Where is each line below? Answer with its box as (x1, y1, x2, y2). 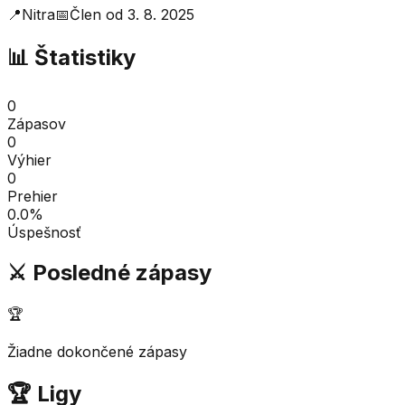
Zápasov (7, 114, 66, 133)
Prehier (7, 186, 58, 205)
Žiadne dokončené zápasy (7, 342, 187, 361)
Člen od (70, 5, 127, 24)
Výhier (7, 150, 52, 169)
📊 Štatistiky (7, 43, 136, 71)
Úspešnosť (7, 222, 81, 241)
